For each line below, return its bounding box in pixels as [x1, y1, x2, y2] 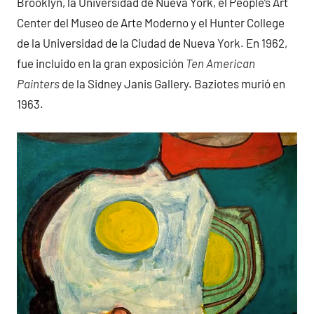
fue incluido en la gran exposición [17, 56, 186, 71]
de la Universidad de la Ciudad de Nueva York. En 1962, [17, 36, 287, 50]
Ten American [186, 56, 255, 71]
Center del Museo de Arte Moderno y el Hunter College [17, 15, 285, 30]
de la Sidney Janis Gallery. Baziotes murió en [60, 76, 285, 91]
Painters [17, 76, 60, 91]
